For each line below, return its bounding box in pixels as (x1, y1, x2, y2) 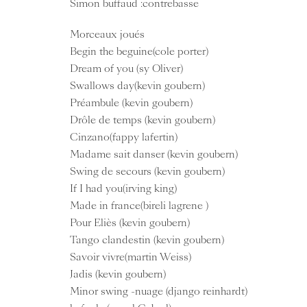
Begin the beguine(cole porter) (70, 45, 208, 59)
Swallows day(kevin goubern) (70, 79, 205, 93)
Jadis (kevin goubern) (70, 267, 166, 282)
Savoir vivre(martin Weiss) (70, 250, 191, 265)
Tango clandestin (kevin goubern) (70, 233, 224, 247)
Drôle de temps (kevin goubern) (70, 113, 215, 127)
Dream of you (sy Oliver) (70, 62, 183, 76)
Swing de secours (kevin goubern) (70, 164, 225, 179)
